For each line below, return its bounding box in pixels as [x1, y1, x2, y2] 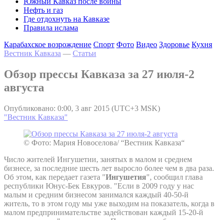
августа [4, 81, 44, 94]
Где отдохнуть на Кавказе [24, 15, 110, 23]
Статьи [73, 49, 96, 57]
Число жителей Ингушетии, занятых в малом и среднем [4, 155, 192, 164]
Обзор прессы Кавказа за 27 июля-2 [4, 67, 194, 81]
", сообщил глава [146, 172, 203, 181]
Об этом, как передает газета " [4, 172, 106, 181]
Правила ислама [24, 24, 78, 32]
